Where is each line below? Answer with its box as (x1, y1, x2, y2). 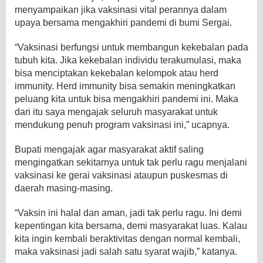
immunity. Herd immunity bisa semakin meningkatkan (15, 80, 235, 91)
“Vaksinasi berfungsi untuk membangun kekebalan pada (15, 42, 248, 52)
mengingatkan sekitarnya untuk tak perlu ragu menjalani (15, 157, 247, 167)
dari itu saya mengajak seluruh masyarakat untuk (15, 106, 218, 117)
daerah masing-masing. (15, 183, 113, 193)
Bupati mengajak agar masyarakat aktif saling (15, 144, 204, 154)
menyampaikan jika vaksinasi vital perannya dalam (15, 4, 227, 15)
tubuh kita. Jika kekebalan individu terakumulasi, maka (15, 55, 241, 65)
